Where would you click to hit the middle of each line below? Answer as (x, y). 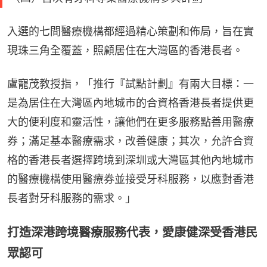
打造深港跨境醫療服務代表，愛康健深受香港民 (132, 233)
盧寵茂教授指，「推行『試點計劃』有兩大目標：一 (131, 84)
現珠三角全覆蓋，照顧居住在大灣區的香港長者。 (125, 51)
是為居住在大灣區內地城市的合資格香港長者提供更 (131, 103)
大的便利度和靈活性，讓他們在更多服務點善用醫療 (131, 122)
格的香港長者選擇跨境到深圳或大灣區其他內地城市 (131, 160)
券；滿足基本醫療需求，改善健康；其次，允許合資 (131, 141)
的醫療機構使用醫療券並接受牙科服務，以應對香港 (131, 179)
